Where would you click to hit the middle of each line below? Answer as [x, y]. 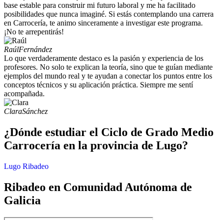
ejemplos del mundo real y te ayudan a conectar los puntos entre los [108, 76]
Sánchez [35, 111]
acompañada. [24, 94]
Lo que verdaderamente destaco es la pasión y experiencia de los [104, 58]
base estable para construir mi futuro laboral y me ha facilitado [100, 5]
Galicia [22, 201]
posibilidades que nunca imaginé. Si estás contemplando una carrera [109, 14]
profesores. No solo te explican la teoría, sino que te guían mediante [108, 67]
